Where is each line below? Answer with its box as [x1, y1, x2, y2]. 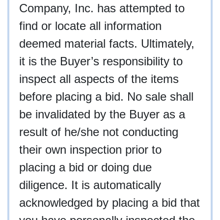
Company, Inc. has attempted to [19, 1, 185, 15]
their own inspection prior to [19, 142, 162, 156]
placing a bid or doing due [19, 160, 152, 174]
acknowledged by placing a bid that [19, 195, 200, 209]
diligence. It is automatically [19, 178, 161, 192]
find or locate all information [19, 19, 162, 32]
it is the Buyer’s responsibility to [19, 54, 183, 68]
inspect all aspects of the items [19, 72, 179, 85]
